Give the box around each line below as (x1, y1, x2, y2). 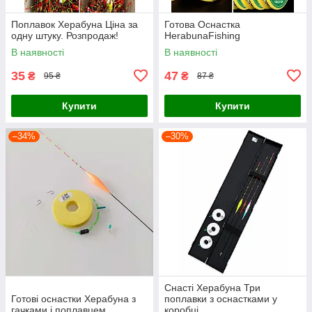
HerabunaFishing (164, 29, 240, 41)
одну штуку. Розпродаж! (11, 29, 118, 41)
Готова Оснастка (164, 18, 240, 30)
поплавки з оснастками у (164, 292, 277, 304)
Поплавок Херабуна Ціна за (11, 18, 138, 30)
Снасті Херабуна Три (164, 281, 260, 293)
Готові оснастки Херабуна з (11, 292, 136, 304)
